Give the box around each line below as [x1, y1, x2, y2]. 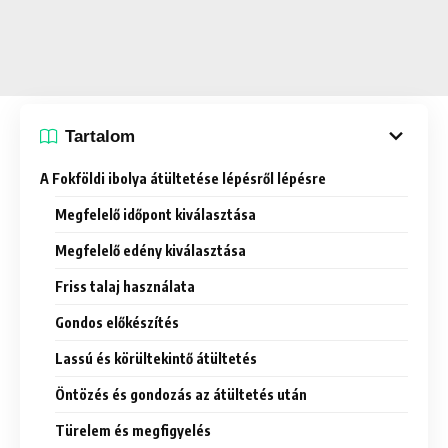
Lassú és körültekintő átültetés [55, 350, 257, 368]
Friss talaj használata [55, 278, 195, 296]
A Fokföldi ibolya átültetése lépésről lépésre [40, 170, 326, 188]
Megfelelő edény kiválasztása [55, 242, 246, 260]
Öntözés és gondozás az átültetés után [55, 386, 307, 404]
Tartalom [65, 126, 135, 146]
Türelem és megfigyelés [55, 422, 211, 440]
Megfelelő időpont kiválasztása [55, 206, 256, 224]
